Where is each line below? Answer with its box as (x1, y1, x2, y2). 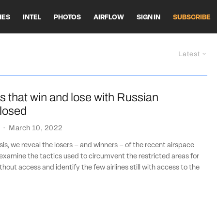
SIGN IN (137, 14, 160, 21)
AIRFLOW (93, 14, 124, 21)
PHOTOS (54, 14, 81, 21)
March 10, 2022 (9, 124, 63, 132)
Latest (178, 50, 200, 58)
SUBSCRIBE (173, 14, 211, 21)
